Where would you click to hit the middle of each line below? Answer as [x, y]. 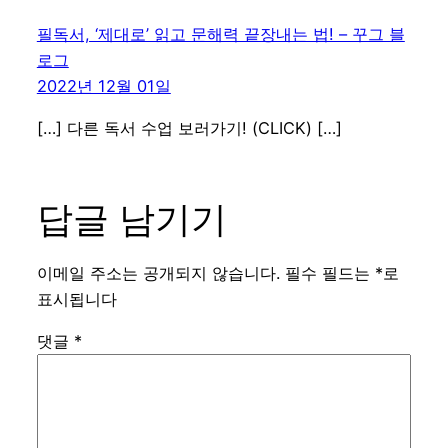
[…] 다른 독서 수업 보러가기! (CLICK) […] [189, 128]
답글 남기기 [131, 218]
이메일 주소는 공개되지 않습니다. [158, 272]
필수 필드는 [329, 272]
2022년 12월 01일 [103, 86]
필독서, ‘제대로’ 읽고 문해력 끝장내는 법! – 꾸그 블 [220, 34]
